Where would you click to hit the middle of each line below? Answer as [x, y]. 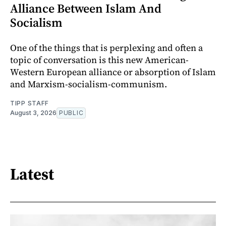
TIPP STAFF [30, 103]
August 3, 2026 [33, 112]
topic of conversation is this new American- [99, 60]
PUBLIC [71, 112]
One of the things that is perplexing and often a [106, 47]
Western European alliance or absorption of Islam [113, 72]
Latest [32, 174]
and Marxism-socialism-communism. [89, 84]
